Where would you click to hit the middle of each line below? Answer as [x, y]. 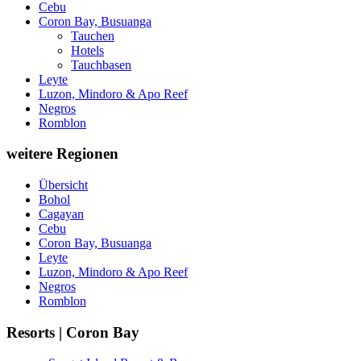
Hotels [87, 50]
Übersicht [63, 185]
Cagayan [61, 214]
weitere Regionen [62, 154]
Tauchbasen [101, 64]
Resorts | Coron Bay [73, 332]
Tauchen [93, 35]
